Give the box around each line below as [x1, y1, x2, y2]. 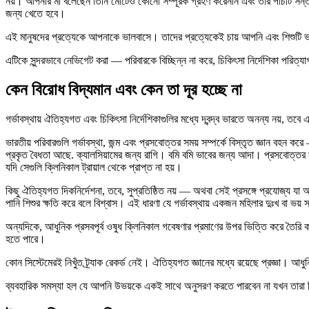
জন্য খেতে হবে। [6, 7, 66, 19]
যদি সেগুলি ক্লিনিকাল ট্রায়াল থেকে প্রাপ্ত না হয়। [6, 161, 182, 173]
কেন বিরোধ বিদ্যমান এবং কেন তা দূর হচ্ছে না [6, 80, 242, 99]
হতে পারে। [6, 232, 46, 245]
